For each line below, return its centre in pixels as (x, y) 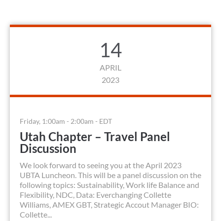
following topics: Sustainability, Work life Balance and (110, 185)
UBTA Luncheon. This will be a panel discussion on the (110, 175)
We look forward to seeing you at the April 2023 (101, 165)
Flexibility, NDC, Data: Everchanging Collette (95, 195)
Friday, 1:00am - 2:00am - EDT (66, 121)
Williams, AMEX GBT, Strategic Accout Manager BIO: (109, 205)
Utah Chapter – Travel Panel (95, 137)
